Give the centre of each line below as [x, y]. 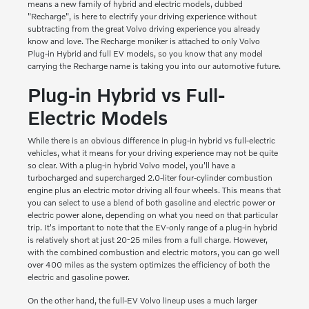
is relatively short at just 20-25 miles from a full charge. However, [147, 240]
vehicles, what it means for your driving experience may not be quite [152, 153]
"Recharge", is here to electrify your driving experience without [142, 17]
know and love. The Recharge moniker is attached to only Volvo [143, 41]
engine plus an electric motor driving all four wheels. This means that [154, 190]
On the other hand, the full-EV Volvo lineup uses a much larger [142, 301]
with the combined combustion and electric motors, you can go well [153, 252]
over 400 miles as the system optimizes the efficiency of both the [148, 265]
